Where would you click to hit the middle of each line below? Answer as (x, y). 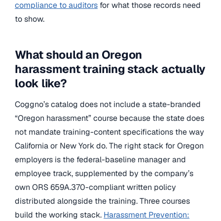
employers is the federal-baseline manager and (100, 159)
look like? (41, 84)
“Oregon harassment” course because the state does (110, 118)
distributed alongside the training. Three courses (102, 201)
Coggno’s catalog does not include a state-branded (108, 104)
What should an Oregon (79, 55)
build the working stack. (59, 215)
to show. (30, 19)
